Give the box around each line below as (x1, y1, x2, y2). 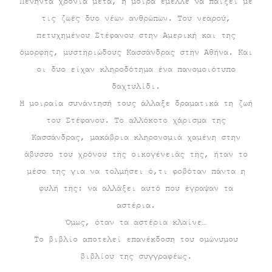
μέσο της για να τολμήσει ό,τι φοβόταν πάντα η (27, 166, 245, 176)
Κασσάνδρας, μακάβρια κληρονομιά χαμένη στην (32, 132, 240, 142)
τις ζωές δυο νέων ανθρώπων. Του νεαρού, (41, 13, 231, 23)
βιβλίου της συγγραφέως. (80, 251, 192, 261)
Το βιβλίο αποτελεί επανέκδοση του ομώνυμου (34, 234, 238, 244)
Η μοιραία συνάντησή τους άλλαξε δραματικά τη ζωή (19, 98, 253, 108)
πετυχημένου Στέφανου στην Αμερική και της (36, 30, 236, 40)
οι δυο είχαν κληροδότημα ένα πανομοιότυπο (36, 64, 236, 74)
